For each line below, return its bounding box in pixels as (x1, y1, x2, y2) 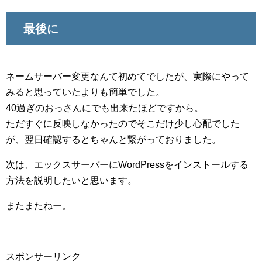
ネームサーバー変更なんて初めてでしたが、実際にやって (6, 71, 249, 82)
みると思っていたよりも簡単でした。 (6, 87, 165, 98)
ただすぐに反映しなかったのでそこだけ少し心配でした (6, 119, 240, 129)
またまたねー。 (6, 201, 71, 211)
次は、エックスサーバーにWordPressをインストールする (6, 160, 249, 170)
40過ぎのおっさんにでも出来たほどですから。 (6, 103, 204, 113)
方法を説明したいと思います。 (6, 175, 137, 186)
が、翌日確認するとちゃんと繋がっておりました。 (6, 135, 221, 145)
